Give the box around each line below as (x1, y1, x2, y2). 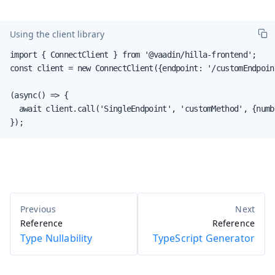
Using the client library (10, 28, 104, 41)
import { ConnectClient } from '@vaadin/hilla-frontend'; (10, 49, 257, 60)
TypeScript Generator (152, 231, 255, 245)
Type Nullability (20, 231, 93, 245)
